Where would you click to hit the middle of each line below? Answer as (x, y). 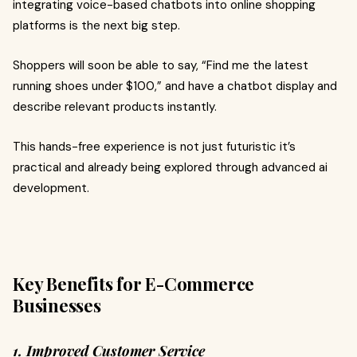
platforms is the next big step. (96, 25)
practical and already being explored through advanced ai (170, 167)
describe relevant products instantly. (115, 106)
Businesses (57, 305)
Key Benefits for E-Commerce (134, 283)
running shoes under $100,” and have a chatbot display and (175, 86)
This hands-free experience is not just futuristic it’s (154, 146)
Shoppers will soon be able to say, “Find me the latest (161, 65)
